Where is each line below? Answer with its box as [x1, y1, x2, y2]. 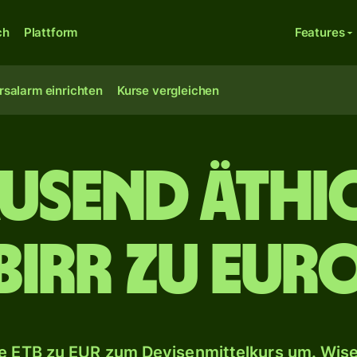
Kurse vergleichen [116, 83, 220, 98]
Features [294, 25, 345, 40]
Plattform [23, 25, 78, 40]
